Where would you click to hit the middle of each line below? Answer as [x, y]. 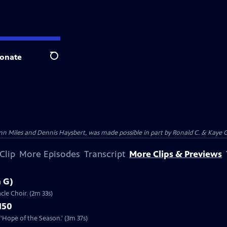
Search [62, 61]
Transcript [105, 154]
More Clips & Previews [176, 154]
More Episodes [50, 154]
